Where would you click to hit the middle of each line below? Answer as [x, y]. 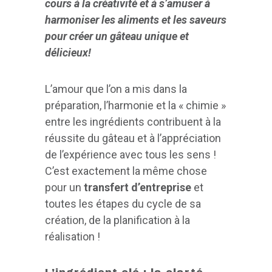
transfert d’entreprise [136, 188]
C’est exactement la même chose [126, 171]
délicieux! [68, 53]
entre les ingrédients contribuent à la [133, 122]
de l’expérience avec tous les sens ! [131, 155]
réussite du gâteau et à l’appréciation [133, 138]
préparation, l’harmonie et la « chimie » [135, 106]
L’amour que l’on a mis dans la [116, 89]
